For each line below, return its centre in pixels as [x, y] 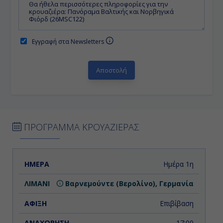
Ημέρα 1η [178, 164]
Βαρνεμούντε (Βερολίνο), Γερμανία [128, 184]
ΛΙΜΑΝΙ [79, 163]
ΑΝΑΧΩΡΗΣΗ [167, 163]
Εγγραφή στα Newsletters [69, 41]
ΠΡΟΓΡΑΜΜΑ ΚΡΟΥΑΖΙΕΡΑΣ [80, 127]
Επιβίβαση [176, 203]
